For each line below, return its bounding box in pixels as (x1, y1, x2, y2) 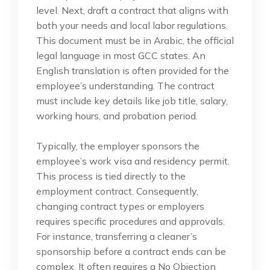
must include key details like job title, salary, (36, 94, 228, 107)
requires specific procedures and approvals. (36, 215, 225, 227)
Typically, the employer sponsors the (36, 139, 199, 152)
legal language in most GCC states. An (36, 49, 206, 61)
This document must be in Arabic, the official (36, 34, 234, 46)
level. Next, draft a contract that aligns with (36, 4, 228, 16)
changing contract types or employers (36, 199, 204, 212)
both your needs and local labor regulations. (36, 19, 228, 31)
